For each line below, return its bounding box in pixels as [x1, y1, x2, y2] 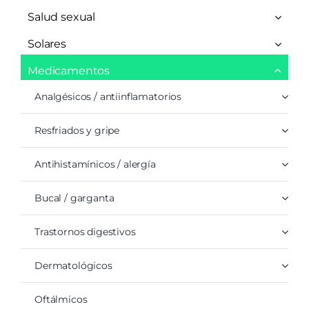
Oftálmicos [34, 293, 88, 306]
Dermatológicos [34, 259, 112, 272]
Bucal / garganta [34, 192, 114, 205]
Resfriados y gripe [34, 124, 120, 137]
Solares [27, 37, 66, 51]
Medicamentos [27, 64, 110, 78]
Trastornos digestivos [34, 226, 136, 239]
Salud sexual [27, 10, 96, 24]
